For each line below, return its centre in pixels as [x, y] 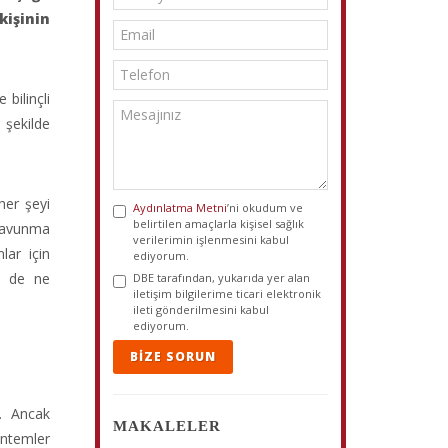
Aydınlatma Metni [180, 207]
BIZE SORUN [173, 356]
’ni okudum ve [265, 207]
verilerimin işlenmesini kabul [211, 239]
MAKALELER [167, 426]
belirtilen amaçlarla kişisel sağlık [219, 223]
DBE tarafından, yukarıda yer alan [222, 277]
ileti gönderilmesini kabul [201, 309]
